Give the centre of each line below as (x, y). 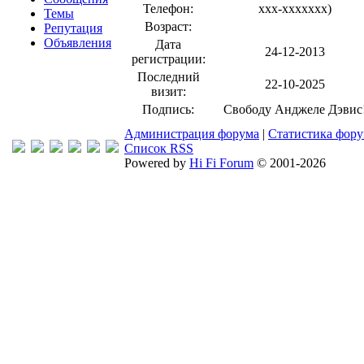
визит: (168, 91)
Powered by (157, 163)
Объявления (78, 43)
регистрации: (168, 59)
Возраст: (168, 26)
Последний (168, 77)
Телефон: (168, 9)
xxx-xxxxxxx (292, 9)
